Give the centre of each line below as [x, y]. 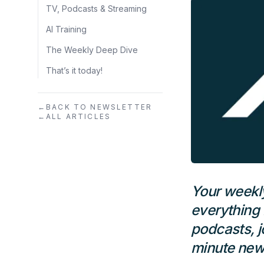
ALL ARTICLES [79, 116]
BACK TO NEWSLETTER [99, 107]
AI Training [66, 29]
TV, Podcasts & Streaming [96, 8]
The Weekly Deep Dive [92, 49]
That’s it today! [74, 70]
